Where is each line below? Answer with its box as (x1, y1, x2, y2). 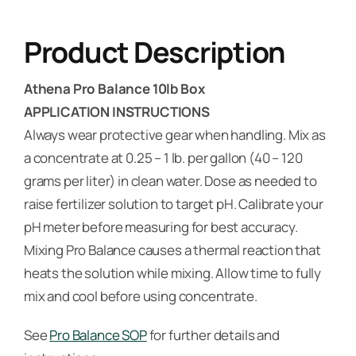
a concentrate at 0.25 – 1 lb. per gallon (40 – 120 (23, 148, 303, 167)
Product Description (23, 32, 286, 72)
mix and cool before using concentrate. (23, 286, 257, 305)
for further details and (146, 325, 280, 344)
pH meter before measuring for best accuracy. (23, 217, 298, 236)
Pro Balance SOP (49, 325, 147, 344)
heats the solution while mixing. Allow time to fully (23, 263, 322, 282)
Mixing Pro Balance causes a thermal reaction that (23, 240, 321, 259)
